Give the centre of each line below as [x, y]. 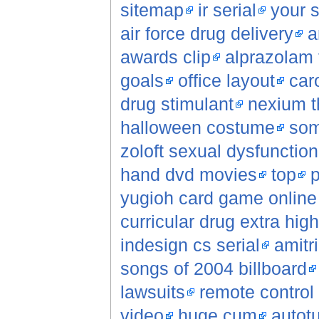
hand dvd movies [188, 175]
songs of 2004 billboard [213, 269]
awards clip [165, 57]
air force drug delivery [206, 34]
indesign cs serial [190, 245]
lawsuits [152, 292]
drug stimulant [177, 104]
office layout [226, 81]
